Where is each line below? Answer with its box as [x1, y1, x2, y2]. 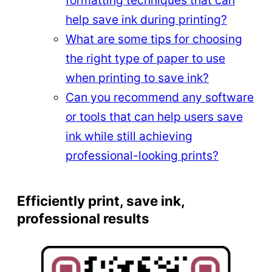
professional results [17, 210, 149, 227]
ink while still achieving [66, 128, 192, 143]
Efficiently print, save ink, [17, 192, 185, 209]
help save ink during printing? [66, 12, 227, 27]
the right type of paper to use [66, 50, 225, 66]
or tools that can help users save [66, 109, 243, 124]
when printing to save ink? [66, 70, 209, 85]
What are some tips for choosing [66, 31, 242, 46]
